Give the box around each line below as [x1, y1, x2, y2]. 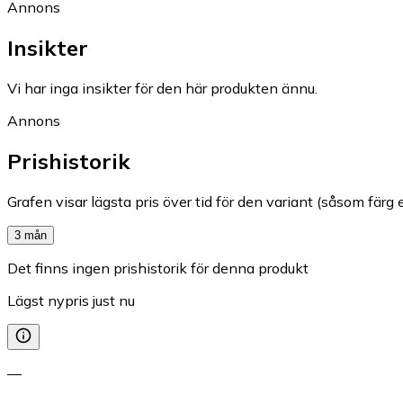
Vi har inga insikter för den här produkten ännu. [7, 78, 318, 97]
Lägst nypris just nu [7, 291, 135, 309]
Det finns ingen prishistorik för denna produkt [7, 258, 309, 277]
